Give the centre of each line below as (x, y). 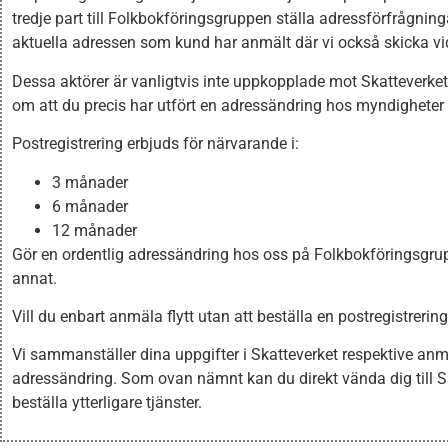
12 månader (94, 230)
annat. (34, 278)
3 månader (90, 182)
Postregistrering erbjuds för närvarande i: (155, 144)
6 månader (90, 206)
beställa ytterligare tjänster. (107, 403)
